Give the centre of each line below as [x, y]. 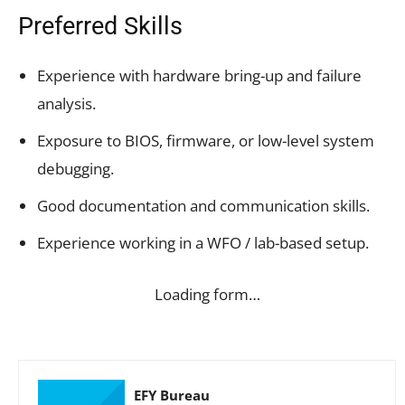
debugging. [75, 168]
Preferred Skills [100, 26]
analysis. [66, 103]
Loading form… [207, 294]
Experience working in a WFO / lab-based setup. [203, 242]
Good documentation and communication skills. [203, 205]
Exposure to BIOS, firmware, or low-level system [206, 140]
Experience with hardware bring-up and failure [199, 75]
